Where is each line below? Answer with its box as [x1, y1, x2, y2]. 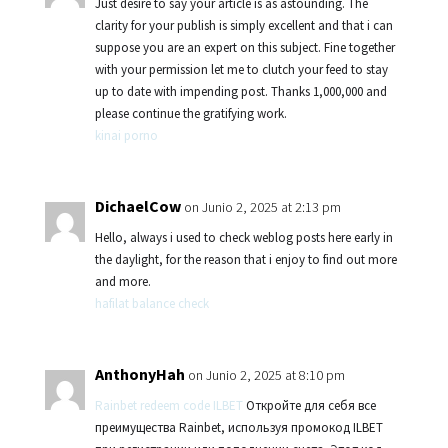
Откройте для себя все [242, 397, 376, 414]
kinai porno [94, 127, 158, 144]
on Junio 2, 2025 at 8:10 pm [187, 366, 345, 384]
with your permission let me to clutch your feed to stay [94, 61, 388, 78]
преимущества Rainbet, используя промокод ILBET [94, 419, 383, 436]
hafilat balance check [94, 295, 209, 312]
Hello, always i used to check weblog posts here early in [94, 229, 393, 246]
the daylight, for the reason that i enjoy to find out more [94, 251, 397, 268]
